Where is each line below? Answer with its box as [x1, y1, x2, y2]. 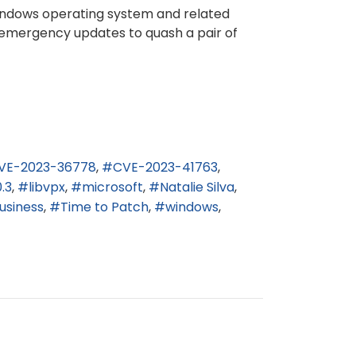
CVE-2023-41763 [113, 158, 218, 177]
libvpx [29, 178, 65, 197]
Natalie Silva [160, 178, 234, 197]
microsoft [82, 178, 143, 197]
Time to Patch [60, 197, 149, 216]
